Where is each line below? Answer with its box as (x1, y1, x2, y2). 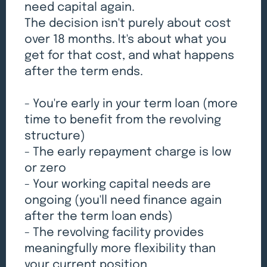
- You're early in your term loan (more (24, 98, 238, 111)
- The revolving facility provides (24, 226, 204, 240)
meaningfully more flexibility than (24, 243, 216, 256)
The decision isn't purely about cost (24, 17, 232, 30)
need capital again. (24, 1, 135, 14)
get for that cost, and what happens (24, 49, 235, 63)
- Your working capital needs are (24, 178, 212, 191)
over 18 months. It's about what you (24, 33, 227, 46)
